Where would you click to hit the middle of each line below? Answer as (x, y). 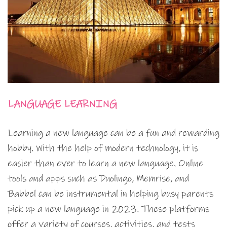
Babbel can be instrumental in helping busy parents (110, 194)
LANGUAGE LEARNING (62, 104)
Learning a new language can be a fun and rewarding (113, 133)
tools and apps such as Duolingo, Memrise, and (98, 179)
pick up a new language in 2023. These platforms (108, 209)
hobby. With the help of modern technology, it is (103, 148)
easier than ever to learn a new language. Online (105, 164)
